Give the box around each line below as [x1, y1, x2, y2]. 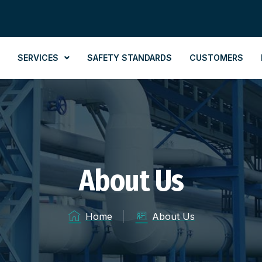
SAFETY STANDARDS [87, 52, 172, 63]
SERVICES [18, 52, 58, 63]
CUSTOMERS [189, 52, 243, 63]
